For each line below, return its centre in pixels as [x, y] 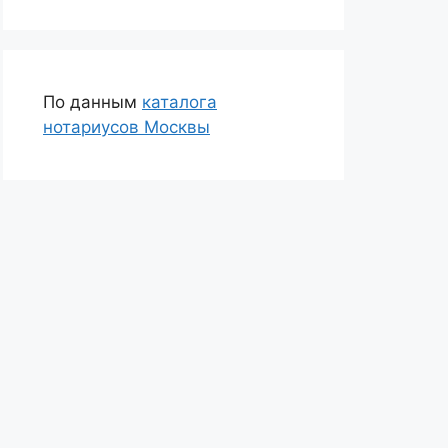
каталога [179, 102]
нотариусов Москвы [126, 127]
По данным [92, 102]
